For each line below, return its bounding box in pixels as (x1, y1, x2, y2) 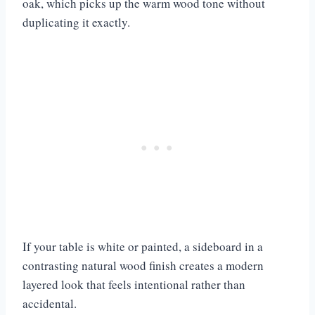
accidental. (22, 295, 77, 311)
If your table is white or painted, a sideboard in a (22, 238, 263, 255)
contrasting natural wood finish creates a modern (22, 257, 264, 274)
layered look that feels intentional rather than (22, 276, 245, 292)
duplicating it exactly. (22, 13, 134, 30)
